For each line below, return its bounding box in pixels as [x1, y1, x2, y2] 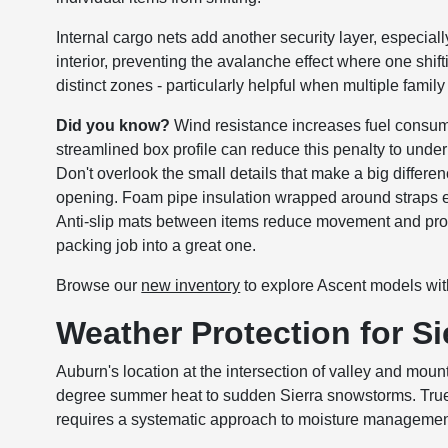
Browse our [56, 277, 142, 294]
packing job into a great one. [56, 237, 257, 254]
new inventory [141, 277, 241, 294]
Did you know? [56, 117, 171, 134]
